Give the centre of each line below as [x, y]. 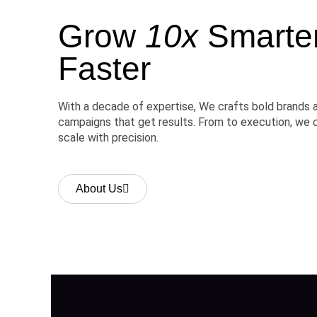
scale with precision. [108, 138]
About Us [99, 189]
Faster [104, 69]
